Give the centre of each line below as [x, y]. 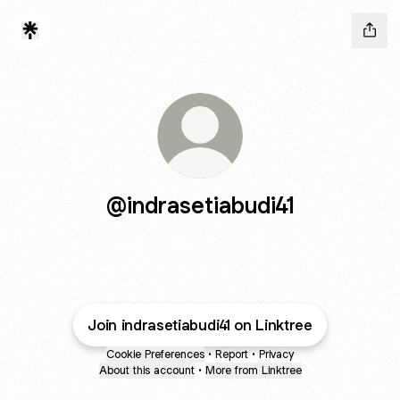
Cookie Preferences [155, 354]
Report [232, 354]
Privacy [276, 354]
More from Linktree [253, 370]
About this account [146, 370]
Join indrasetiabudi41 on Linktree [200, 325]
